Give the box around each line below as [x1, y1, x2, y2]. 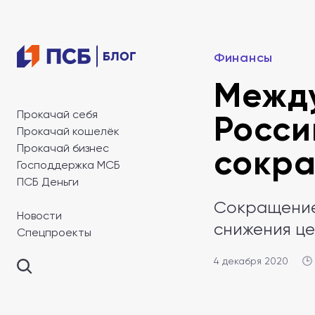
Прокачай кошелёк [17, 124, 120, 138]
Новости [17, 209, 62, 222]
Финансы [214, 50, 274, 65]
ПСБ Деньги [17, 175, 79, 188]
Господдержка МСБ [17, 158, 120, 172]
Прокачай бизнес [17, 141, 109, 155]
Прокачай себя [17, 108, 98, 121]
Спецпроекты [17, 226, 91, 239]
